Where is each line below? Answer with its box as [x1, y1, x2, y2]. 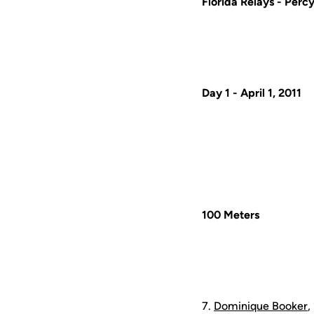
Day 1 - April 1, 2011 [202, 86, 301, 100]
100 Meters [202, 208, 259, 221]
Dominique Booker [214, 299, 308, 313]
